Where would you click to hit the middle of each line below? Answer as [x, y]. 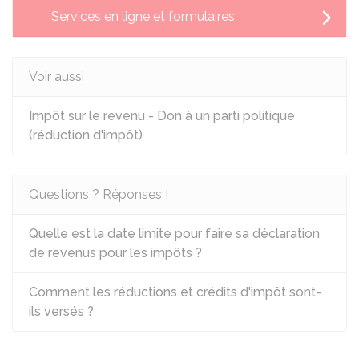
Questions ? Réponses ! [99, 194]
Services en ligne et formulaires [143, 16]
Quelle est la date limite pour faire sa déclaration [174, 234]
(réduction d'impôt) [86, 135]
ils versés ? [61, 311]
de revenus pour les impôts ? [115, 253]
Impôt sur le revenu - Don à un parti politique [162, 116]
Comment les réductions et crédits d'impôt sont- [175, 292]
